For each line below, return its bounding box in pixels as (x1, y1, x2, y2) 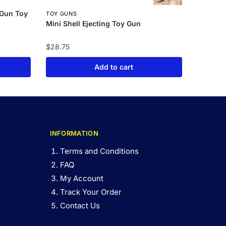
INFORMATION (49, 129, 98, 138)
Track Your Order (60, 187, 122, 197)
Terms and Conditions (60, 146, 139, 156)
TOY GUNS (45, 10, 77, 18)
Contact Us (60, 201, 100, 211)
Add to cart (94, 62, 134, 71)
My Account (60, 174, 103, 184)
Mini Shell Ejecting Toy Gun (45, 19, 141, 28)
